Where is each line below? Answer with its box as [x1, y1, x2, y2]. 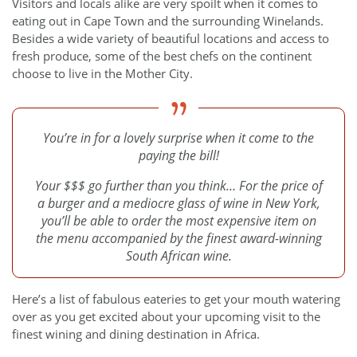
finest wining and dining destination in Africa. [12, 326, 260, 343]
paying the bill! [138, 147, 219, 165]
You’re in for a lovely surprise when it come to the [43, 129, 314, 147]
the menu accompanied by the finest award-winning [35, 229, 322, 247]
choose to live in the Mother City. [12, 65, 193, 81]
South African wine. [125, 246, 232, 265]
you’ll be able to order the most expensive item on [41, 211, 316, 229]
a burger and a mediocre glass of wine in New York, [37, 194, 320, 212]
